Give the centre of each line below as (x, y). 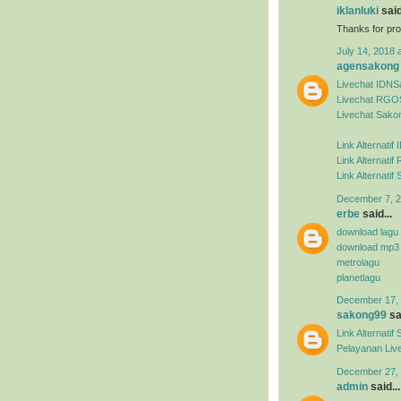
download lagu (367, 231)
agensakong (368, 67)
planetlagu (358, 277)
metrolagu (358, 262)
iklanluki (358, 11)
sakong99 (362, 316)
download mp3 (368, 247)
